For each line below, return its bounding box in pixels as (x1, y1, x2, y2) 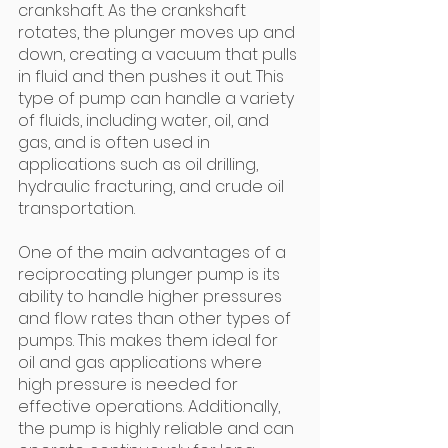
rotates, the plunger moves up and (18, 21, 299, 44)
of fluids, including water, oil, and (18, 109, 273, 132)
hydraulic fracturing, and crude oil (18, 175, 288, 198)
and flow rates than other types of (18, 307, 295, 330)
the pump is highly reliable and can (18, 417, 298, 440)
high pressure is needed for (18, 373, 242, 396)
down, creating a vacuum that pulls (18, 43, 301, 66)
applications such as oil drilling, (18, 153, 262, 176)
